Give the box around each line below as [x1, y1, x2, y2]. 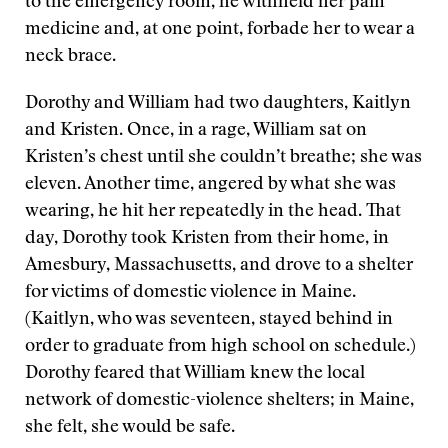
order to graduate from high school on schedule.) [25, 338, 416, 356]
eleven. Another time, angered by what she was [25, 176, 396, 194]
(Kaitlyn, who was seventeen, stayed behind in [25, 311, 393, 329]
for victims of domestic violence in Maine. [25, 284, 356, 302]
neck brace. [25, 48, 116, 66]
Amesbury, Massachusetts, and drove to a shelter [25, 257, 413, 275]
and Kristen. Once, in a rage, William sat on [25, 122, 367, 140]
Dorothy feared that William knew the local [25, 365, 365, 383]
